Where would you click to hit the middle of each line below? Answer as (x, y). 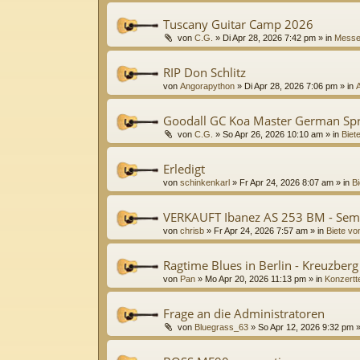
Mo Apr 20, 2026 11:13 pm (256, 278)
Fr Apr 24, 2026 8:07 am (286, 182)
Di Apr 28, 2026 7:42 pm (270, 37)
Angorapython (207, 86)
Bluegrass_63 (222, 327)
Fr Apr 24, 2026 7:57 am (261, 230)
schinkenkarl (205, 182)
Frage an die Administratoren (244, 313)
